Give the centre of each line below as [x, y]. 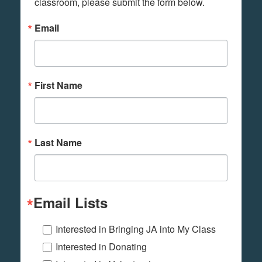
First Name [58, 85]
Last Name [58, 142]
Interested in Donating [101, 246]
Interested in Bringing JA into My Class [136, 229]
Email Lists [70, 202]
